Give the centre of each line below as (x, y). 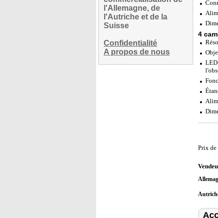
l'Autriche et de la (136, 17)
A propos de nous (137, 52)
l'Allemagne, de (132, 8)
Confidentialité (130, 43)
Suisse (116, 26)
